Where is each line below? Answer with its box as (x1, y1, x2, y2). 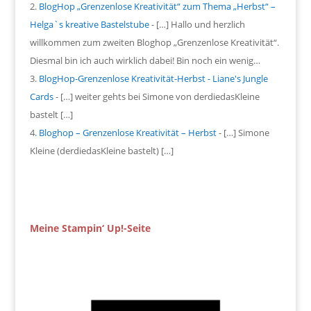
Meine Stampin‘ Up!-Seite (29, 221, 151, 235)
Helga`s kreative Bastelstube (29, 17, 149, 31)
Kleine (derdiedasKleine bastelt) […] (29, 144, 174, 157)
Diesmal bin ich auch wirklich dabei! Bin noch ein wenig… (29, 53, 260, 67)
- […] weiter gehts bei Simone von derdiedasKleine (53, 90, 260, 103)
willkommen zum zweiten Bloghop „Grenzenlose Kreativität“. (29, 35, 279, 49)
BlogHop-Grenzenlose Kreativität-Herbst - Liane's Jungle (38, 72, 268, 85)
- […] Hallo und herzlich (149, 17, 245, 31)
